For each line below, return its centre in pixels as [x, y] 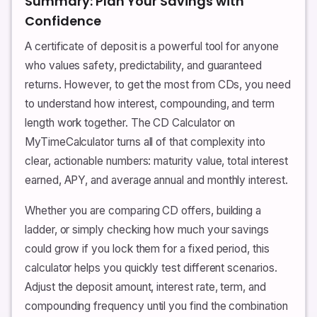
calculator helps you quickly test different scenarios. [151, 267]
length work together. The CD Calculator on [130, 122]
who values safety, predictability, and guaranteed [143, 65]
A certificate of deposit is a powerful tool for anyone [152, 46]
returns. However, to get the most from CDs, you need [158, 84]
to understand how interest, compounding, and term [150, 103]
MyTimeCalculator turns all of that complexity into [145, 142]
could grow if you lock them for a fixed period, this [147, 248]
